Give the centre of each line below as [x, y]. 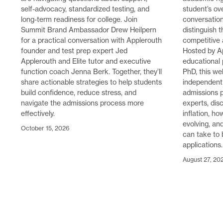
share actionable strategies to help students [91, 82]
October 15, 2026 [45, 128]
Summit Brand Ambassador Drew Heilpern [89, 30]
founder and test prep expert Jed [74, 51]
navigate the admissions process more [82, 103]
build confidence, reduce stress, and [79, 92]
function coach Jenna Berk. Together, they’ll [91, 71]
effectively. [38, 113]
